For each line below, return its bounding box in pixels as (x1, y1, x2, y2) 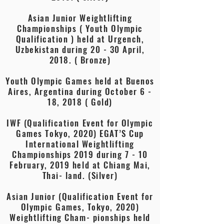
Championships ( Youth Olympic (17, 22, 143, 34)
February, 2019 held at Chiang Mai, (9, 158, 151, 171)
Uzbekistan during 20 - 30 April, (15, 43, 145, 55)
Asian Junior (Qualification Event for (6, 190, 153, 202)
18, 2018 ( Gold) (47, 95, 112, 108)
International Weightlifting (25, 137, 134, 150)
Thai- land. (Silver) (42, 169, 118, 181)
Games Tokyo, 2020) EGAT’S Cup (16, 127, 144, 139)
